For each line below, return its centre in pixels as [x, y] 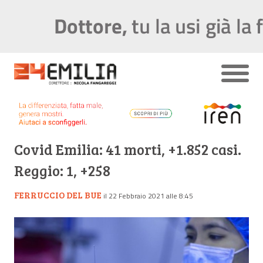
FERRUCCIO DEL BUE [58, 195]
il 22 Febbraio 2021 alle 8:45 [148, 195]
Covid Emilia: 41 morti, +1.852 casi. [128, 149]
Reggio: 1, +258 [62, 170]
